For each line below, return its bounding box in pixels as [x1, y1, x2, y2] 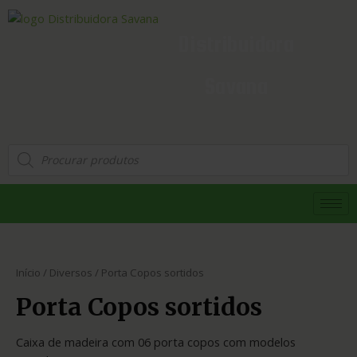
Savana [204, 73, 269, 99]
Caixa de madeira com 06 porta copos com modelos [16, 333, 296, 350]
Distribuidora [178, 32, 295, 57]
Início [16, 265, 41, 280]
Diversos [49, 265, 92, 280]
